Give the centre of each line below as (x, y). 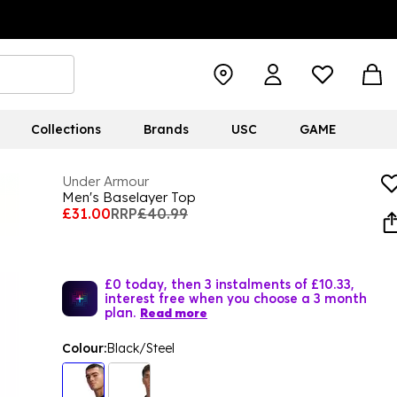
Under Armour (105, 181)
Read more (174, 313)
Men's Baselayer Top (129, 197)
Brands (166, 129)
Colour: (84, 348)
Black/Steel (140, 348)
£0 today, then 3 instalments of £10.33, (230, 284)
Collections (66, 129)
